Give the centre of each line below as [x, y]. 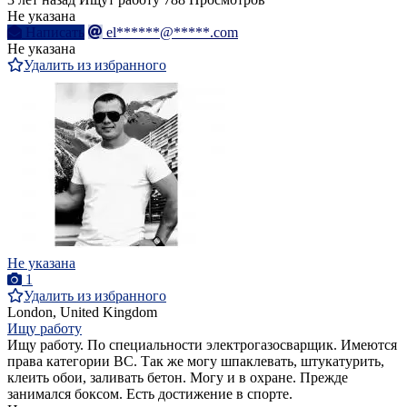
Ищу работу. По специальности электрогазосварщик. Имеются [202, 345]
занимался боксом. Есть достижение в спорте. [150, 394]
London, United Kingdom [82, 313]
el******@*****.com [172, 33]
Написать [55, 33]
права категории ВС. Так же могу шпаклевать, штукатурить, [196, 362]
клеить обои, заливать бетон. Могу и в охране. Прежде [178, 378]
